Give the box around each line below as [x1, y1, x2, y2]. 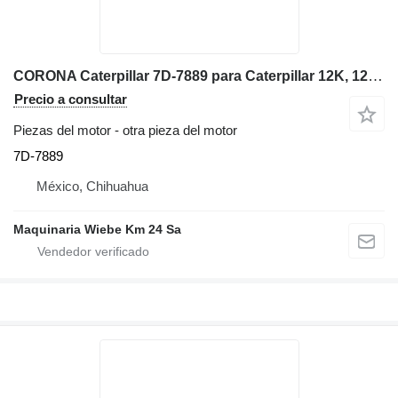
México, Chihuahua [36, 178, 148, 194]
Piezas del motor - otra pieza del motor [13, 122, 237, 138]
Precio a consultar [14, 91, 127, 107]
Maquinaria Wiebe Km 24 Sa [13, 221, 181, 236]
